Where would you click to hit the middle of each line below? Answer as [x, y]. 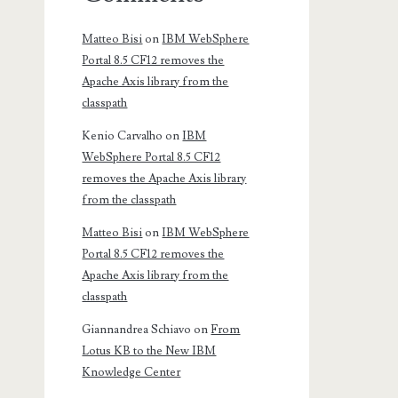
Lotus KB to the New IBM [149, 351]
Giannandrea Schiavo [137, 330]
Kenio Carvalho [123, 136]
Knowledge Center [131, 373]
